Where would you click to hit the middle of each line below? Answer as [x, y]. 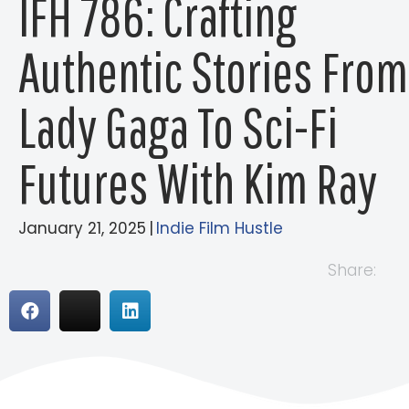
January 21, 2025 [82, 229]
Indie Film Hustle [220, 229]
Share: [352, 271]
